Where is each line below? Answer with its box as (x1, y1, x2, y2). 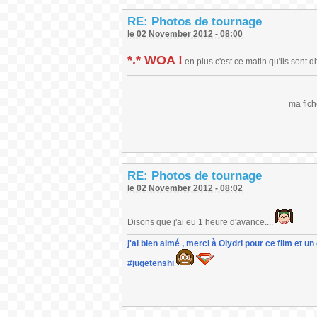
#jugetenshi (127, 258, 174, 268)
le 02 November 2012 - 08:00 (127, 29, 243, 39)
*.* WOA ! (127, 53, 183, 67)
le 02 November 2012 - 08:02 (127, 183, 243, 193)
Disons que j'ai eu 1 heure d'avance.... (127, 217, 275, 227)
